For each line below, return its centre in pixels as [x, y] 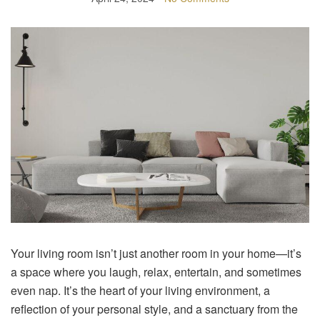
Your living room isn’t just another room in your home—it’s [156, 253]
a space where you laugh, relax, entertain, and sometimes [156, 271]
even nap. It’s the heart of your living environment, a [140, 290]
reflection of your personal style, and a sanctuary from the [154, 309]
